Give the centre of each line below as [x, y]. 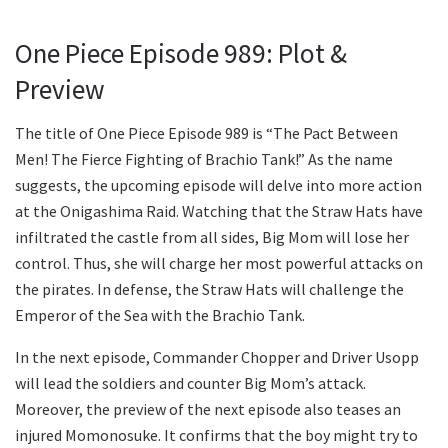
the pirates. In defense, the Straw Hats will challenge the [209, 289]
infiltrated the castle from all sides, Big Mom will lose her [212, 237]
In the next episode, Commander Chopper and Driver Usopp [217, 357]
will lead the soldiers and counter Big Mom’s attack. [190, 383]
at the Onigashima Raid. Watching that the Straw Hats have [219, 211]
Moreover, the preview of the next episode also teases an [208, 409]
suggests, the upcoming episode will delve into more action [218, 185]
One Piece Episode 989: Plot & [181, 52]
